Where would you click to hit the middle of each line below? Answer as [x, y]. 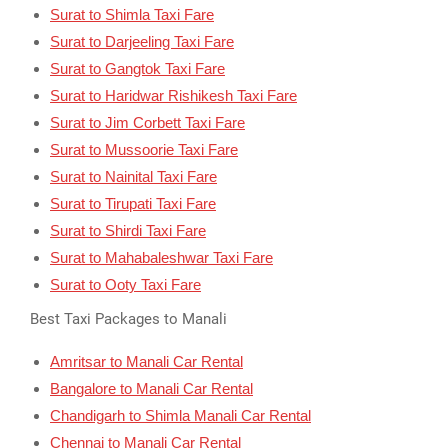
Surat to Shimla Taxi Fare [132, 15]
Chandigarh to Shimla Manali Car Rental [180, 415]
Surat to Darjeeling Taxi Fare [142, 42]
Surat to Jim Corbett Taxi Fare [147, 123]
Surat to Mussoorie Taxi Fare [144, 150]
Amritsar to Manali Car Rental [146, 361]
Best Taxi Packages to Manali [128, 318]
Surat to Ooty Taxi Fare [125, 285]
